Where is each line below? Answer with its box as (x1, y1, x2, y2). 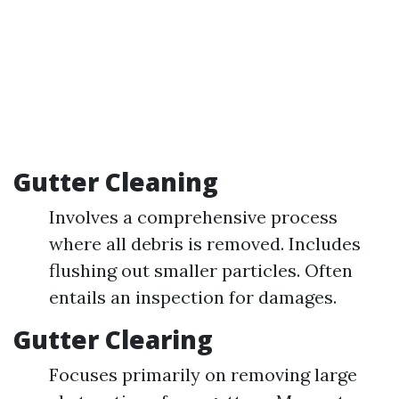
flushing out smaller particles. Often (49, 259, 353, 281)
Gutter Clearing (13, 322, 213, 356)
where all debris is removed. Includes (49, 232, 361, 255)
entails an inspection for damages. (49, 286, 337, 308)
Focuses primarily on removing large (49, 363, 357, 386)
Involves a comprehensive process (49, 206, 338, 228)
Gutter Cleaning (13, 165, 218, 199)
